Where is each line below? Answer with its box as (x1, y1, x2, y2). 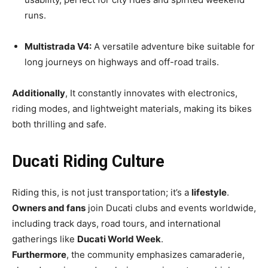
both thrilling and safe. (12, 118, 106, 130)
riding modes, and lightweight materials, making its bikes (12, 103, 252, 115)
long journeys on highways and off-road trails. (25, 56, 219, 68)
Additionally (12, 87, 65, 99)
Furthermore (12, 249, 66, 261)
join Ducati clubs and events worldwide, (86, 202, 256, 214)
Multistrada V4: (25, 41, 92, 53)
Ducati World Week (77, 233, 161, 245)
